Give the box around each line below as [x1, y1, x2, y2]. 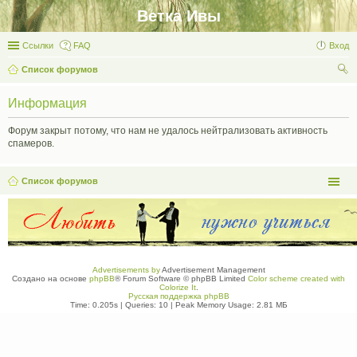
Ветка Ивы [136, 7, 221, 25]
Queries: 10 [124, 300, 168, 309]
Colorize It [159, 283, 196, 292]
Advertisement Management [159, 265, 265, 274]
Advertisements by [92, 265, 160, 274]
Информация [8, 96, 87, 110]
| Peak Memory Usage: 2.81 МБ [167, 300, 288, 309]
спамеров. [8, 138, 54, 149]
